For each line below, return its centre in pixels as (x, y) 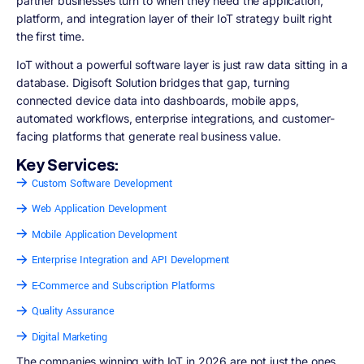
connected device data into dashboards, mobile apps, (158, 100)
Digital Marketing (69, 337)
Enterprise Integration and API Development (130, 260)
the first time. (51, 37)
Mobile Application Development (104, 234)
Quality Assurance (73, 312)
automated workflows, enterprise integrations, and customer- (175, 118)
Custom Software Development (102, 183)
